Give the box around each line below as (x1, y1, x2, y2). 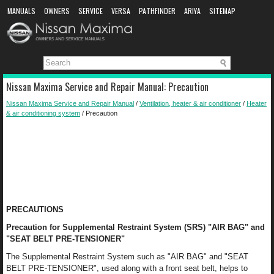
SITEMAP (209, 6, 235, 16)
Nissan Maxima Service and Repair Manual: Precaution (6, 80, 209, 95)
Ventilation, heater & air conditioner (139, 100, 241, 108)
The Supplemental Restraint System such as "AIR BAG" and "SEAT (6, 252, 248, 262)
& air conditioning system (6, 109, 80, 117)
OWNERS (44, 6, 70, 16)
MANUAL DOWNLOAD (7, 21, 67, 31)
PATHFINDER (139, 6, 176, 16)
